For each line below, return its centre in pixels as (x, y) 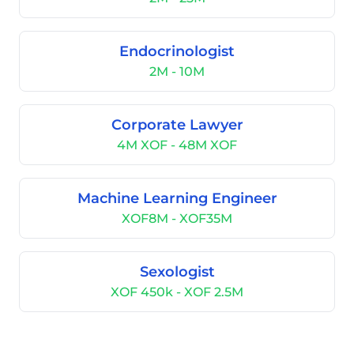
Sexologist (177, 272)
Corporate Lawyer (177, 125)
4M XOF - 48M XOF (177, 145)
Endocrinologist (177, 51)
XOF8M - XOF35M (177, 218)
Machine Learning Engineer (177, 198)
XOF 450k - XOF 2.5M (177, 292)
